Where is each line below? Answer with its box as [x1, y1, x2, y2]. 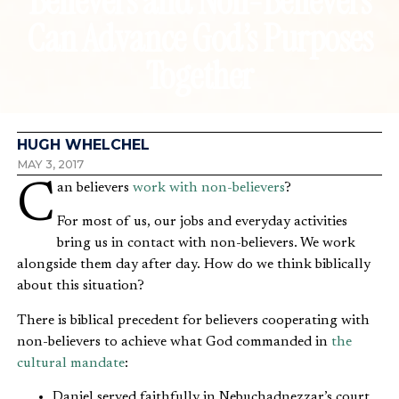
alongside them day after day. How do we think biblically [17, 257, 370, 273]
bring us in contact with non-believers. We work [57, 236, 355, 251]
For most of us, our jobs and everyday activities [57, 215, 347, 230]
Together [145, 51, 254, 101]
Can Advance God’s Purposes [27, 13, 372, 63]
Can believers [57, 180, 133, 195]
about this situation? [17, 279, 144, 294]
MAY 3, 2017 [17, 157, 84, 171]
